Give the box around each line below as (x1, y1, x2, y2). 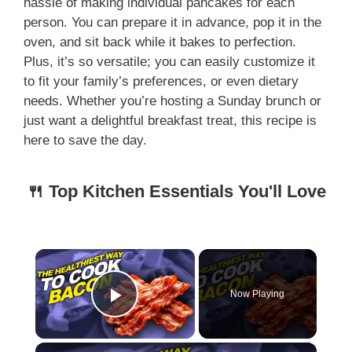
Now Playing (230, 288, 285, 299)
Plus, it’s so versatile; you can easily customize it (24, 54, 315, 69)
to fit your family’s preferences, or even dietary (24, 74, 299, 89)
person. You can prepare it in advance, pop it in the (24, 15, 321, 30)
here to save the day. (24, 133, 147, 148)
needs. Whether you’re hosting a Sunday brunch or (24, 93, 321, 108)
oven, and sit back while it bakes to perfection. (24, 35, 296, 49)
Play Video (115, 303, 229, 330)
